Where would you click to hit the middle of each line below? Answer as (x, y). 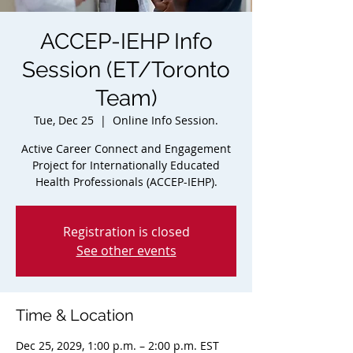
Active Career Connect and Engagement (126, 149)
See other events (126, 251)
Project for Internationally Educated (126, 165)
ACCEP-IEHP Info (126, 41)
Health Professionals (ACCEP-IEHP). (126, 182)
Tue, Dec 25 (64, 120)
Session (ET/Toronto (126, 70)
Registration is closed (126, 232)
